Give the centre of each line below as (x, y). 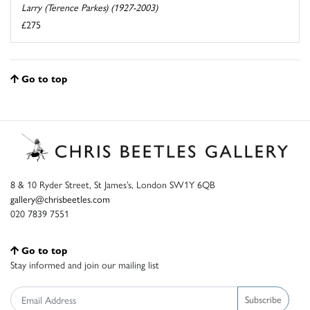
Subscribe (263, 299)
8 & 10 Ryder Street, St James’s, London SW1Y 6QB (113, 184)
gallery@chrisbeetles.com (60, 198)
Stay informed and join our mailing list (85, 264)
